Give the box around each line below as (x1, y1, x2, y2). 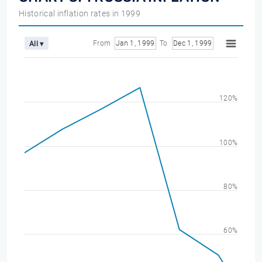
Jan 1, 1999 (130, 39, 155, 47)
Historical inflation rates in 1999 (19, 9, 140, 18)
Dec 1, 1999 (187, 39, 212, 47)
